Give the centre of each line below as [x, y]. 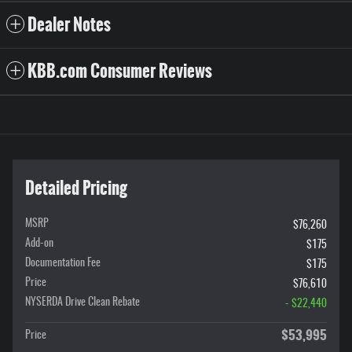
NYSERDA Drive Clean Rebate [82, 303]
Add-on [39, 244]
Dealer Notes [69, 25]
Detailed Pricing [76, 189]
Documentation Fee [63, 264]
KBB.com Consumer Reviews [120, 71]
